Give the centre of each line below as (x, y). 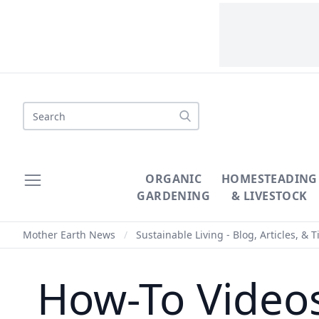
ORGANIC (174, 179)
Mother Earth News (69, 235)
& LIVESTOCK (270, 196)
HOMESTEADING (270, 179)
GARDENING (174, 196)
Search (41, 110)
